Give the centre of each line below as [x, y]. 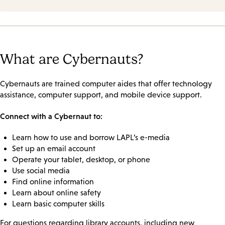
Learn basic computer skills [58, 203]
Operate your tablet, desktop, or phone [81, 159]
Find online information [53, 181]
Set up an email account [54, 148]
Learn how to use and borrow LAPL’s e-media [91, 137]
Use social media [41, 170]
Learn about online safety [57, 192]
